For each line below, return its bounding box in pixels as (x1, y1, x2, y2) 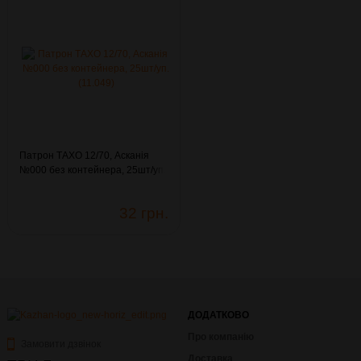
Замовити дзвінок (19, 338, 102, 350)
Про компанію (188, 330, 254, 342)
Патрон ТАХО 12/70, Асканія (19, 149, 149, 161)
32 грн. (119, 204, 168, 222)
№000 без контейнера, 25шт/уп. (19, 164, 166, 176)
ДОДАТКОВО (188, 309, 249, 321)
